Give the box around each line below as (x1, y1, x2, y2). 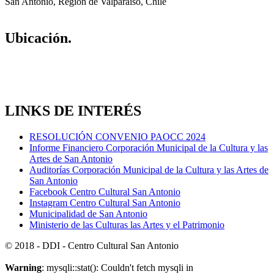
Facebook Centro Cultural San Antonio (29, 187, 180, 198)
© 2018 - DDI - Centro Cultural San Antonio (5, 240, 179, 251)
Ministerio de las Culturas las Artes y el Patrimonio (29, 220, 224, 231)
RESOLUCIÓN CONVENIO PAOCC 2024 (29, 131, 206, 143)
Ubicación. (5, 30, 72, 46)
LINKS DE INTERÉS (5, 103, 141, 119)
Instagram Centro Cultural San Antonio (29, 198, 180, 209)
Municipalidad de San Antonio (29, 209, 147, 220)
